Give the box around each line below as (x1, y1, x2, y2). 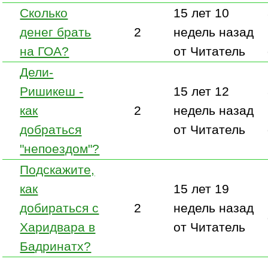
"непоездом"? (20, 141, 100, 156)
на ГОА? (20, 44, 69, 58)
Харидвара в (20, 220, 96, 234)
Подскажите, (20, 162, 95, 176)
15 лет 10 (173, 5, 230, 20)
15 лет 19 (173, 181, 230, 196)
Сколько (20, 5, 68, 20)
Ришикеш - (20, 84, 84, 98)
